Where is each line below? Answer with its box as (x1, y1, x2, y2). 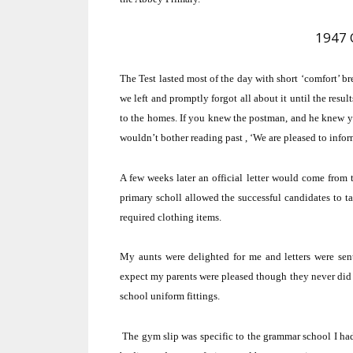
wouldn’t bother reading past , (120, 132, 247, 144)
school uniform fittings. (120, 290, 220, 303)
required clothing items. (120, 210, 221, 223)
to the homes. (120, 112, 177, 124)
